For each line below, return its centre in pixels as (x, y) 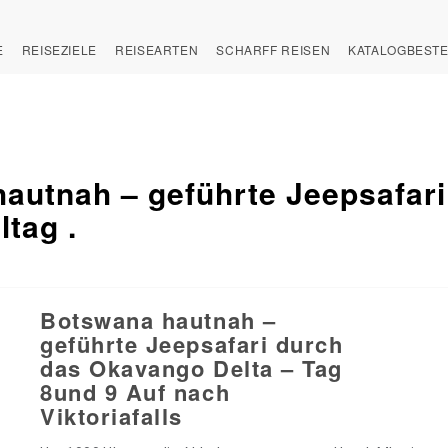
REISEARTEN (157, 49)
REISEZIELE (59, 49)
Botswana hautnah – (158, 320)
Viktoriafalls (112, 416)
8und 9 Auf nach (135, 392)
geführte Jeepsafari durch (192, 344)
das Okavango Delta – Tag (191, 368)
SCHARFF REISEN (273, 49)
